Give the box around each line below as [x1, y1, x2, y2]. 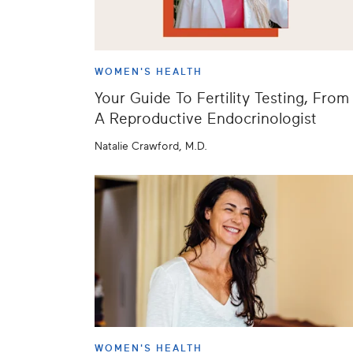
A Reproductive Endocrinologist [95, 110, 317, 128]
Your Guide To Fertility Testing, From [95, 90, 349, 107]
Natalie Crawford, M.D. [95, 140, 207, 152]
